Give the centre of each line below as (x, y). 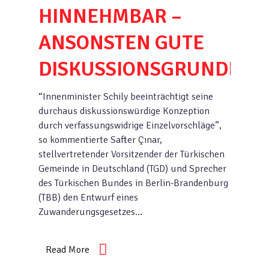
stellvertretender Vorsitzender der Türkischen (131, 154)
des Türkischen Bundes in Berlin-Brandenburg (133, 183)
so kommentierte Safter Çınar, (100, 140)
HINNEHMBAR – (110, 16)
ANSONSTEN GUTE (121, 43)
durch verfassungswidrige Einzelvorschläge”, (130, 125)
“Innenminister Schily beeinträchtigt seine (126, 97)
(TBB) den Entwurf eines (88, 198)
